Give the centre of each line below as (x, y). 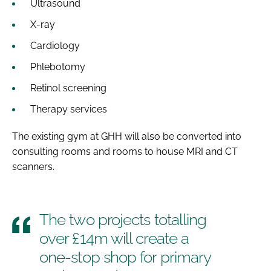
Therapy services (70, 109)
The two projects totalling (123, 219)
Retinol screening (68, 88)
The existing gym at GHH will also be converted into (127, 136)
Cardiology (55, 45)
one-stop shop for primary (126, 257)
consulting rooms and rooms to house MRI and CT (125, 151)
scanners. (33, 166)
